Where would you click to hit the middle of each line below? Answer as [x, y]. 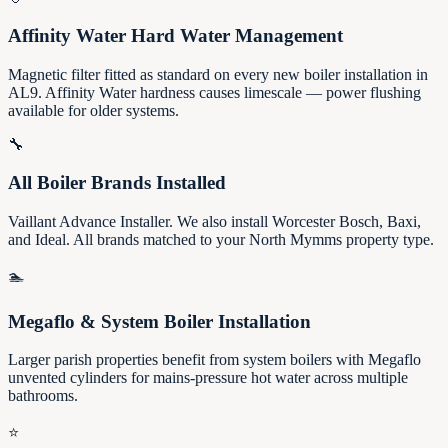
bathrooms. [43, 396]
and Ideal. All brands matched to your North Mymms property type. [221, 239]
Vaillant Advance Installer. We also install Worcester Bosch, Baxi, [214, 221]
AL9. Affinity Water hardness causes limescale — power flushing [214, 92]
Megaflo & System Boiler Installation [159, 321]
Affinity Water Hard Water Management [175, 35]
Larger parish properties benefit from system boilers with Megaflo [214, 360]
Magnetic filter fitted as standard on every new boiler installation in [218, 74]
